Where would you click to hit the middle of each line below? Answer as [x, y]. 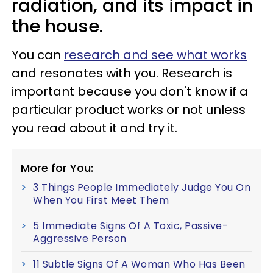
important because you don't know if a [130, 92]
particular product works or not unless [129, 110]
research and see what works [155, 55]
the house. [57, 27]
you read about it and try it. [94, 128]
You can [38, 55]
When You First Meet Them [101, 200]
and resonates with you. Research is [122, 73]
